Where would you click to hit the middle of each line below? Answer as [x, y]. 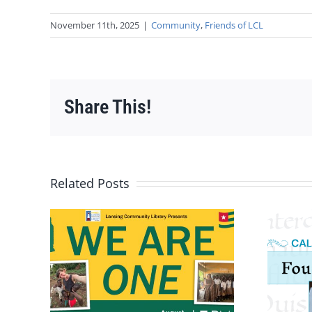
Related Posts [90, 183]
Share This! [108, 107]
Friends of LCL [234, 25]
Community [176, 25]
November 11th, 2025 [95, 25]
